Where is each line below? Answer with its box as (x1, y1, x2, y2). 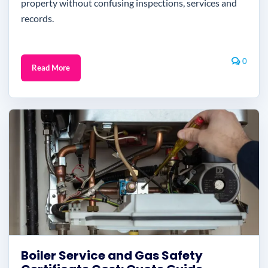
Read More (32, 63, 70, 72)
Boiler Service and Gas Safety (21, 247, 203, 264)
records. (21, 13, 54, 24)
